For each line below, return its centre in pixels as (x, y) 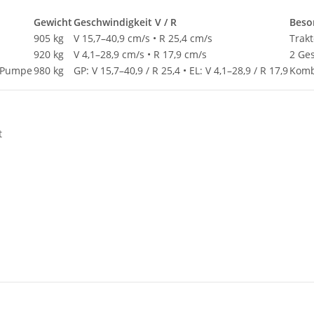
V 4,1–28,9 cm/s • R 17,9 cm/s (140, 55)
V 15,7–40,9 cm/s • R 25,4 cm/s (143, 39)
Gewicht (53, 22)
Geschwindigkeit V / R (125, 22)
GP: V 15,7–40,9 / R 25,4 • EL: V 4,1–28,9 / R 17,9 (181, 71)
